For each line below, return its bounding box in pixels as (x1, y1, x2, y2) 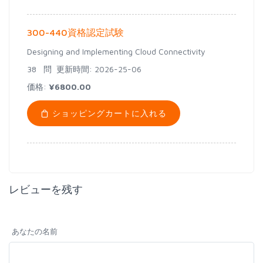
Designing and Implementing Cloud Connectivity (27, 46, 205, 56)
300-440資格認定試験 (27, 27, 124, 38)
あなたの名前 (12, 227, 58, 236)
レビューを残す (9, 183, 83, 195)
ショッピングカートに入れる (49, 108, 167, 118)
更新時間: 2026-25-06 (52, 64, 141, 74)
